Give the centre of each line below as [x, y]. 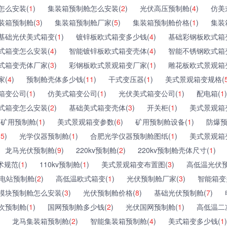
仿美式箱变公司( [74, 93]
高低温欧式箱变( [82, 178]
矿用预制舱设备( [161, 121]
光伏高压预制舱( [166, 8]
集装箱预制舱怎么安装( [84, 8]
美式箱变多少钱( [194, 221]
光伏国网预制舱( [152, 206]
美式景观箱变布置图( [135, 164]
